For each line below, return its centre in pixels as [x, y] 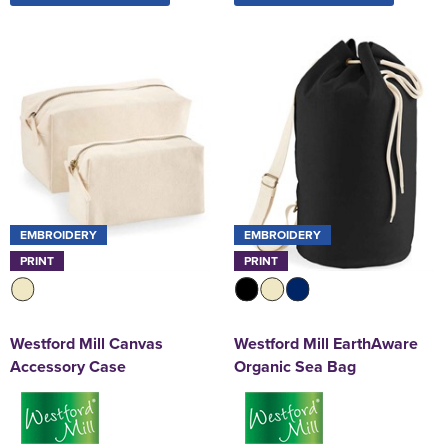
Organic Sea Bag [295, 366]
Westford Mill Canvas [86, 343]
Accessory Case [68, 366]
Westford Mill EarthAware [326, 343]
